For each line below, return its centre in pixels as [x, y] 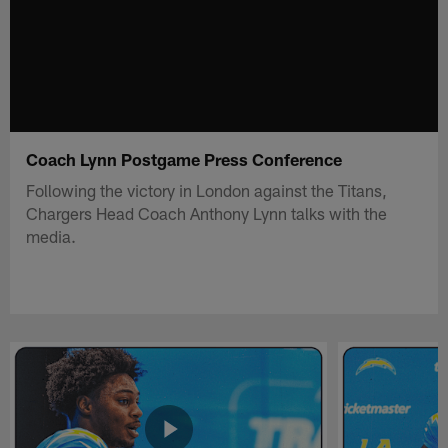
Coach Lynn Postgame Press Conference [184, 158]
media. [51, 235]
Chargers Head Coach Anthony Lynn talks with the [207, 212]
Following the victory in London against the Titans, [207, 189]
